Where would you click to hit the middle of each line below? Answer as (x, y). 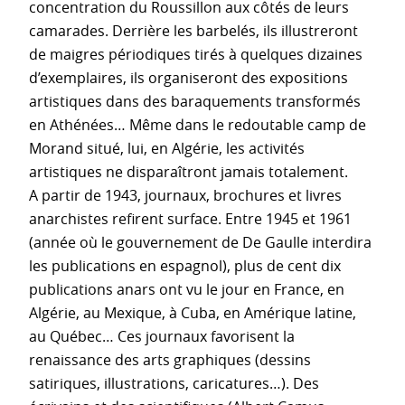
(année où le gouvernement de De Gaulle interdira (200, 242)
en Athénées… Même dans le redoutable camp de (198, 124)
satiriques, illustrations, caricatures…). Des (174, 383)
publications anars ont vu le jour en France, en (187, 289)
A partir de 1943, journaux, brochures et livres (185, 195)
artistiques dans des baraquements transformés (195, 101)
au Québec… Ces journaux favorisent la (162, 336)
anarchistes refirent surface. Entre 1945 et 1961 (190, 218)
